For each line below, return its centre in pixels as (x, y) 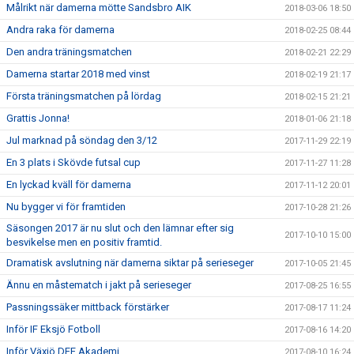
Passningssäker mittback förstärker (88, 307)
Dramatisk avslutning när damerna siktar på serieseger (130, 263)
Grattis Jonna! (38, 118)
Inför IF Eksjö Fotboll (53, 329)
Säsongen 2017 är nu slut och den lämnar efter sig (120, 228)
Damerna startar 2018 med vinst (78, 74)
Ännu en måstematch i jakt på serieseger (99, 285)
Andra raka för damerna (60, 30)
